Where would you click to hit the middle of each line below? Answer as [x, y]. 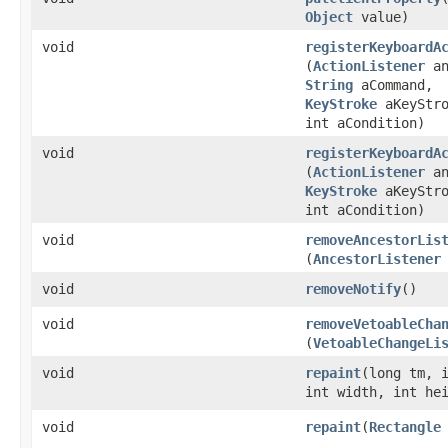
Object [329, 16]
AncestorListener [377, 258]
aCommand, [393, 84]
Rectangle [405, 426]
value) [381, 16]
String [329, 84]
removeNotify [353, 288]
